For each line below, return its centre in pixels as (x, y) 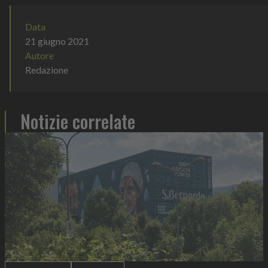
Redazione (47, 70)
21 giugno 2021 (57, 41)
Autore (39, 56)
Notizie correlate (78, 121)
